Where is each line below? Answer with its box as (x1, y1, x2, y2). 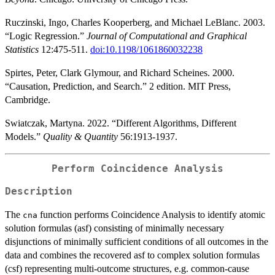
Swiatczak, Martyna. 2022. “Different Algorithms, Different (5, 118, 236, 129)
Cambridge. (5, 95, 50, 106)
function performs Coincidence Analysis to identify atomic (37, 209, 265, 220)
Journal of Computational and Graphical (87, 31, 247, 42)
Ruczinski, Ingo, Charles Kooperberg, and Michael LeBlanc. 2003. (5, 17, 265, 28)
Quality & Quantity (43, 131, 118, 142)
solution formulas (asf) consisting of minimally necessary (5, 222, 224, 233)
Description (5, 185, 72, 197)
